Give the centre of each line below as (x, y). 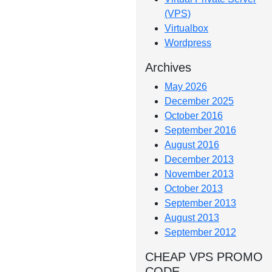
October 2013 (194, 189)
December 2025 (199, 101)
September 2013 (200, 203)
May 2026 (186, 87)
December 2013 (199, 159)
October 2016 (194, 116)
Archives (168, 67)
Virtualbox (186, 28)
